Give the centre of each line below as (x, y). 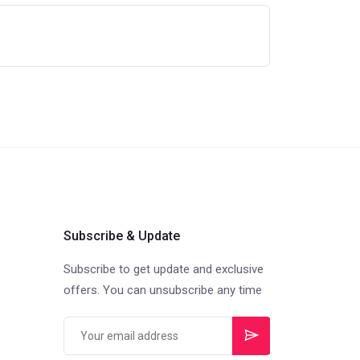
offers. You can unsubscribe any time (162, 290)
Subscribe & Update (121, 236)
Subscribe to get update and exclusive (163, 269)
